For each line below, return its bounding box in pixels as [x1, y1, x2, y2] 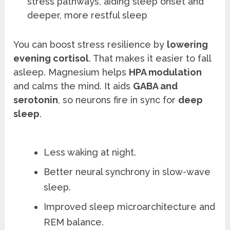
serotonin [13, 94, 59, 106]
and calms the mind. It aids [13, 81, 133, 92]
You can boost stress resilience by [13, 39, 167, 50]
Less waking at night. [44, 147, 137, 158]
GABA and [133, 81, 178, 92]
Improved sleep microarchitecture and [44, 201, 216, 213]
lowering [167, 39, 208, 50]
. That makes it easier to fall [89, 53, 212, 64]
